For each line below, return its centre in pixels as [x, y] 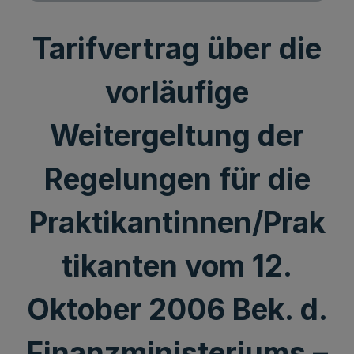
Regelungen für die [177, 179]
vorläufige [177, 92]
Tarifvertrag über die [177, 49]
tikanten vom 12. [177, 266]
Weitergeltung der [177, 136]
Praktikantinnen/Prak [177, 222]
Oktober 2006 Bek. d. [177, 309]
